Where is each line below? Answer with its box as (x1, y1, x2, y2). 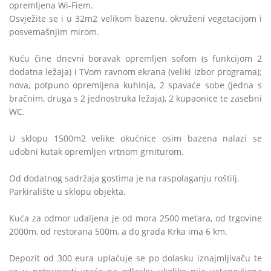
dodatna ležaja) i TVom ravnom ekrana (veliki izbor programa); (9, 66, 262, 77)
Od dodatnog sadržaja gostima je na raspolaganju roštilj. (9, 172, 240, 184)
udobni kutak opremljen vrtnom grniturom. (9, 146, 184, 157)
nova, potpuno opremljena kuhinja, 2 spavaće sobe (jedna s (9, 79, 262, 91)
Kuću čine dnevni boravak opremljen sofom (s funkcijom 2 (9, 53, 262, 64)
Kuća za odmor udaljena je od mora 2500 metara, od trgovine (9, 212, 262, 224)
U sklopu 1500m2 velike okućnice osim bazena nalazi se (9, 132, 262, 144)
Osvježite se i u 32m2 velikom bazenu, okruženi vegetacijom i (9, 13, 262, 24)
